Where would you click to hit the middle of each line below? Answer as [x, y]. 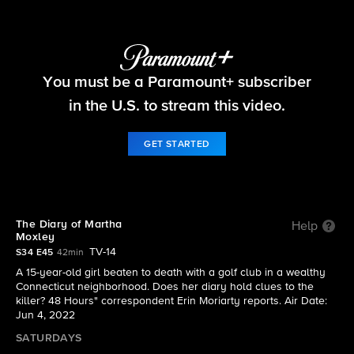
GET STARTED [177, 144]
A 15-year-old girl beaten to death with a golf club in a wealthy [171, 273]
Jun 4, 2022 [45, 315]
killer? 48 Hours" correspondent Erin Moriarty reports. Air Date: [171, 301]
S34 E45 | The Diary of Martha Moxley [177, 92]
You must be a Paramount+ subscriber [177, 82]
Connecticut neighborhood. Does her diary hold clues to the [165, 287]
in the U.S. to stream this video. [177, 105]
